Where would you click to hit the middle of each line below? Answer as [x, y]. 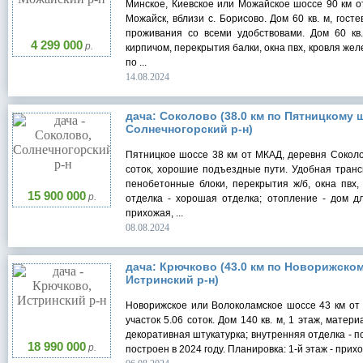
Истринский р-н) [172, 280]
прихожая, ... [154, 214]
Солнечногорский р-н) [189, 129]
